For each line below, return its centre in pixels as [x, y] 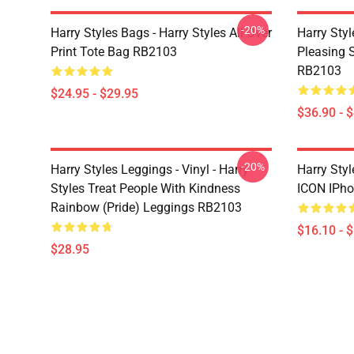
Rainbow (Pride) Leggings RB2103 [146, 207]
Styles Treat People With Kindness [145, 188]
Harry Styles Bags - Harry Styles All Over [161, 33]
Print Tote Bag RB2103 [114, 52]
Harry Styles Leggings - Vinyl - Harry [150, 169]
